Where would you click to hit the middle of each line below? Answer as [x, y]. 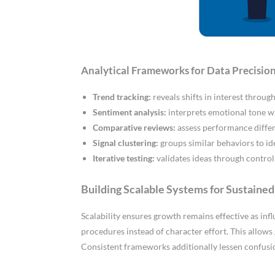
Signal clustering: [125, 142]
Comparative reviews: [134, 127]
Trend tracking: [122, 96]
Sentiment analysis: [129, 112]
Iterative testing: [123, 158]
